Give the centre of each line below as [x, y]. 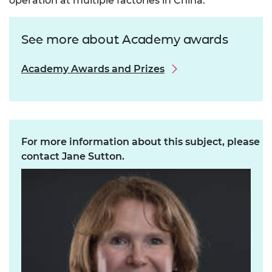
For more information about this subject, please [141, 142]
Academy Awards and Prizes [93, 69]
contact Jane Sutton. [73, 157]
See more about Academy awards [125, 40]
